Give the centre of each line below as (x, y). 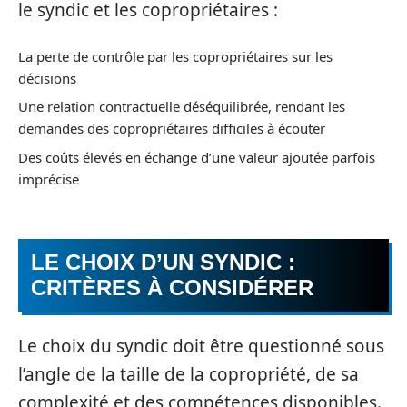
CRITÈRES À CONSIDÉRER (172, 288)
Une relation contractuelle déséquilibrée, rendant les (182, 106)
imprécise (49, 179)
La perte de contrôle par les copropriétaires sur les (175, 56)
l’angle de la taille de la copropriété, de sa (189, 374)
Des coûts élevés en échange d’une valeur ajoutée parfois (197, 157)
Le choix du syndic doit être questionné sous (201, 346)
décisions (47, 78)
